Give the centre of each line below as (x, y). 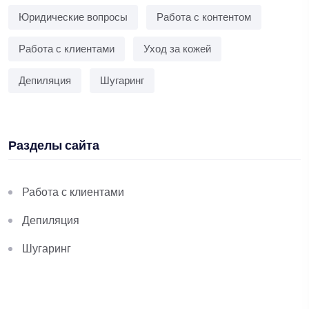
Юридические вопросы (73, 18)
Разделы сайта (54, 147)
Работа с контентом (204, 18)
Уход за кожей (177, 50)
